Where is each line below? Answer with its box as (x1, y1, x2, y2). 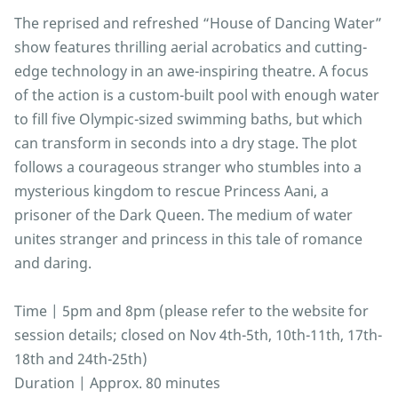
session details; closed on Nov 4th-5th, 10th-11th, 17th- (14, 325, 382, 346)
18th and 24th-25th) (14, 349, 147, 370)
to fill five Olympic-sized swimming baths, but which (14, 109, 362, 130)
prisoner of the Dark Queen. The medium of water (14, 205, 353, 226)
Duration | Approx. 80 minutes (14, 373, 220, 394)
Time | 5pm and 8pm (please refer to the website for (14, 301, 369, 322)
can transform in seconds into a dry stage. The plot (14, 133, 357, 154)
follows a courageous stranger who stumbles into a (14, 157, 362, 178)
